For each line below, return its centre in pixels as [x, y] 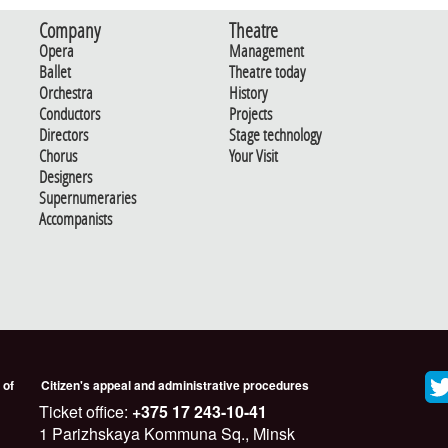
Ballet [55, 72]
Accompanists [75, 219]
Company [69, 31]
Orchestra [66, 93]
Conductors [69, 114]
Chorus [58, 156]
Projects [250, 114]
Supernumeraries [87, 198]
